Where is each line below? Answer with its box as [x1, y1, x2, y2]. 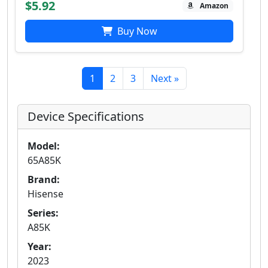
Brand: [28, 173, 60, 187]
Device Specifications [28, 108, 144, 125]
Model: [28, 139, 60, 153]
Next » [150, 72, 179, 86]
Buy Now [114, 25, 157, 38]
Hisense [28, 187, 63, 201]
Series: [28, 206, 59, 220]
